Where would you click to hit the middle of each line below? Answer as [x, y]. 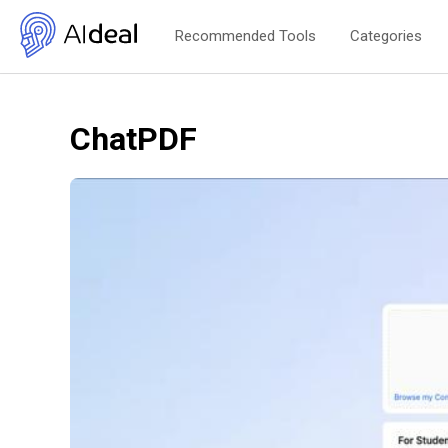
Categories [386, 36]
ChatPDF [133, 139]
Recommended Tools [245, 36]
